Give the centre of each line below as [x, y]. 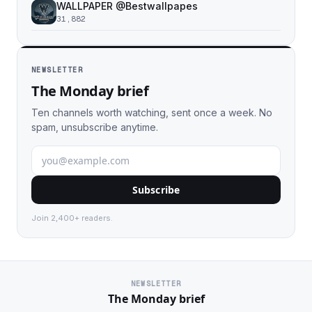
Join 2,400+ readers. [72, 218]
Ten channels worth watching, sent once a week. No [152, 112]
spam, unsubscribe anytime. [95, 127]
